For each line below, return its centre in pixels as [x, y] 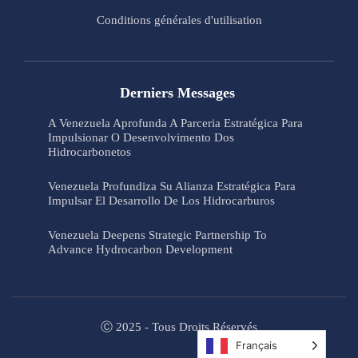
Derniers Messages [177, 93]
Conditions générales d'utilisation [179, 20]
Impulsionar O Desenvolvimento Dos [141, 138]
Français [257, 345]
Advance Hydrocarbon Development [140, 250]
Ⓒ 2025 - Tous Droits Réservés [179, 327]
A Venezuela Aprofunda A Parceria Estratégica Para [175, 123]
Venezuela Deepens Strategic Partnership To [157, 235]
